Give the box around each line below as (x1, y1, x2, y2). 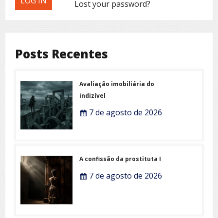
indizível (79, 91, 106, 100)
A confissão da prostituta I (79, 154, 162, 163)
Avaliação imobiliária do (79, 79, 155, 88)
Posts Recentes (15, 45, 108, 62)
